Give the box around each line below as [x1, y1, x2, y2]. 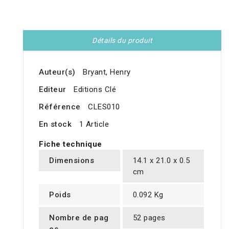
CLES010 [88, 102, 120, 112]
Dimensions [49, 156, 94, 166]
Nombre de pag [49, 213, 109, 223]
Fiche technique [39, 140, 102, 149]
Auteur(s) [39, 67, 76, 77]
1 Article [79, 120, 109, 129]
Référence [39, 102, 81, 112]
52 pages [132, 213, 166, 223]
